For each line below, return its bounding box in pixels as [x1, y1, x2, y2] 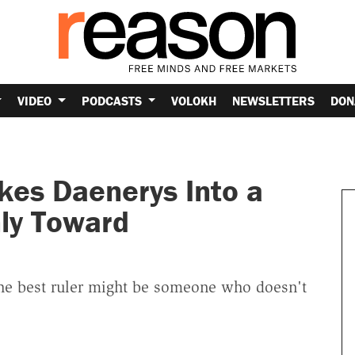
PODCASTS [81, 92, 145, 109]
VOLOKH [171, 92, 217, 109]
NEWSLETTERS [232, 92, 315, 109]
